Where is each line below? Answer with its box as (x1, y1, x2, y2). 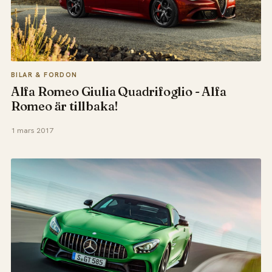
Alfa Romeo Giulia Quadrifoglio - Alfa (10, 84, 226, 100)
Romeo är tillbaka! (10, 98, 119, 114)
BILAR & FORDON (10, 70, 78, 79)
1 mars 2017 (10, 126, 53, 136)
